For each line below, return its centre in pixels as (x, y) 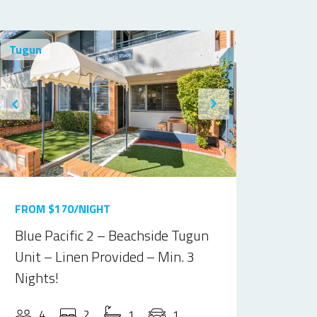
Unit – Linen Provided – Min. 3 (104, 257)
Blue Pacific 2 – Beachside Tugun (111, 235)
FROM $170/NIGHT (62, 209)
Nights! (36, 278)
